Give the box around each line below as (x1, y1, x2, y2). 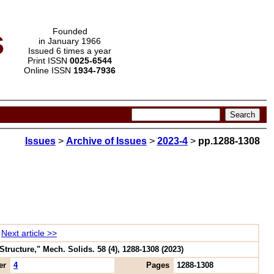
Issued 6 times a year (28, 46, 111, 56)
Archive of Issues (65, 136, 147, 147)
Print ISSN (28, 56, 70, 65)
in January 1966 (39, 36, 101, 46)
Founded (52, 26, 87, 36)
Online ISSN (24, 65, 73, 75)
